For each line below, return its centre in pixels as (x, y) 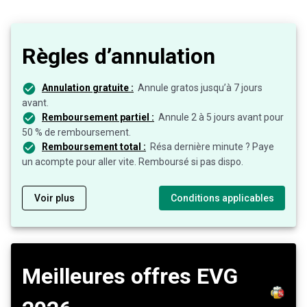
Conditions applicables (222, 198)
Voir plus (55, 198)
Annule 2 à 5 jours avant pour (221, 118)
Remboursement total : (94, 147)
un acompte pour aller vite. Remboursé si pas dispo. (133, 161)
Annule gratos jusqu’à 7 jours (200, 88)
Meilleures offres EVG (130, 276)
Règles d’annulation (119, 57)
